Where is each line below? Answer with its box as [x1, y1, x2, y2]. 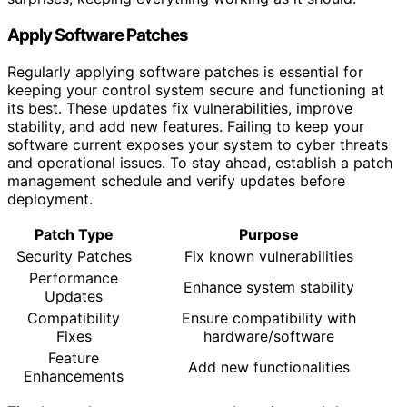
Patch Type [34, 224, 114, 243]
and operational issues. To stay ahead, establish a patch [7, 153, 392, 172]
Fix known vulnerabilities [184, 246, 353, 265]
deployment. [7, 189, 93, 208]
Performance [29, 268, 118, 287]
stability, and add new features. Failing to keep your [7, 116, 364, 135]
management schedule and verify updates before [7, 171, 345, 190]
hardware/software [203, 326, 334, 345]
